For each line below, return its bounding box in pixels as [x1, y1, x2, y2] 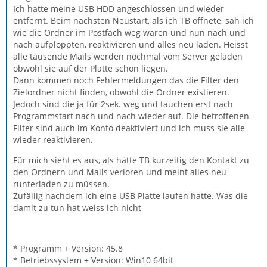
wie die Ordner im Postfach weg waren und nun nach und [13, 27, 246, 38]
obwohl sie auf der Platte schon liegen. [13, 63, 168, 74]
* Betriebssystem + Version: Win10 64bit [13, 254, 173, 266]
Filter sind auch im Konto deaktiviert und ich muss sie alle [13, 122, 245, 133]
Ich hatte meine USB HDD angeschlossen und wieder [13, 3, 224, 14]
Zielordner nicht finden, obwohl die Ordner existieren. [13, 86, 229, 98]
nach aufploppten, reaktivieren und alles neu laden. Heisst [13, 39, 248, 50]
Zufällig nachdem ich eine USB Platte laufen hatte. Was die [13, 190, 248, 201]
